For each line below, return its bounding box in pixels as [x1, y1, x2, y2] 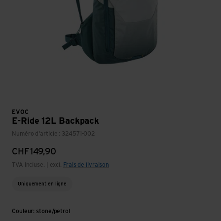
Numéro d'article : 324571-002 [12, 130, 96, 137]
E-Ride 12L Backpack [12, 116, 100, 126]
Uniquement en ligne [18, 181, 67, 186]
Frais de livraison [63, 161, 110, 168]
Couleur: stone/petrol [12, 208, 70, 214]
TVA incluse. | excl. [12, 161, 63, 168]
